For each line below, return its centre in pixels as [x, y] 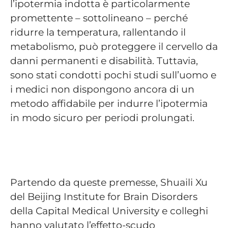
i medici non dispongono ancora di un [102, 89]
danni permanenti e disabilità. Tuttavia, [104, 60]
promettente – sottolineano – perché [99, 18]
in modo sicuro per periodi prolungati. [105, 117]
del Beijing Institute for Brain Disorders [104, 196]
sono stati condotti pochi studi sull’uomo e [113, 75]
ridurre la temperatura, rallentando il [98, 32]
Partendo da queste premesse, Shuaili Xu [109, 182]
